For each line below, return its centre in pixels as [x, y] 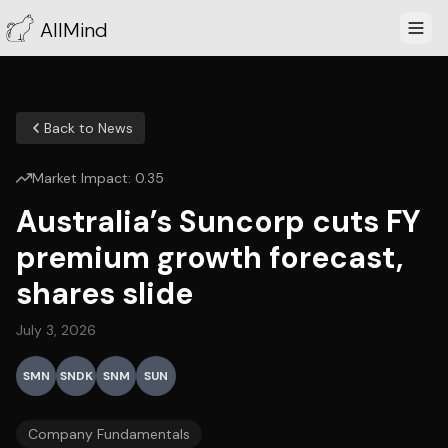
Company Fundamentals [109, 434]
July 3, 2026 [56, 330]
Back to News [88, 128]
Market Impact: [83, 178]
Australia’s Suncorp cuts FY [218, 221]
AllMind [74, 30]
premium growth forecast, [209, 257]
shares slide [104, 293]
